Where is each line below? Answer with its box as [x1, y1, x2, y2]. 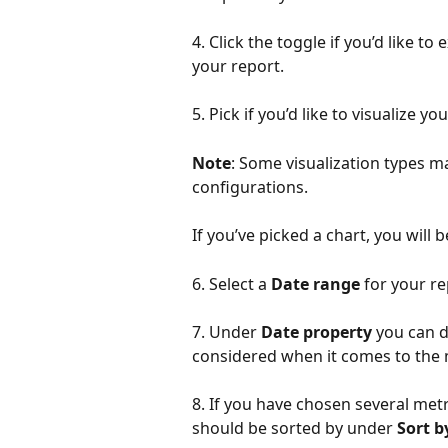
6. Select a [192, 272, 271, 295]
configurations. [192, 175, 312, 198]
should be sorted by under [192, 417, 397, 440]
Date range [271, 272, 360, 295]
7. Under [192, 321, 261, 344]
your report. [192, 55, 284, 78]
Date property [261, 321, 372, 344]
